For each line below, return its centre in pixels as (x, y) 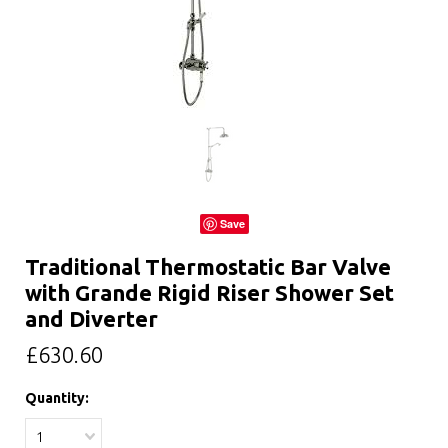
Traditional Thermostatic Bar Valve (208, 266)
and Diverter (91, 318)
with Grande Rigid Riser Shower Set (209, 292)
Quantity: (57, 398)
